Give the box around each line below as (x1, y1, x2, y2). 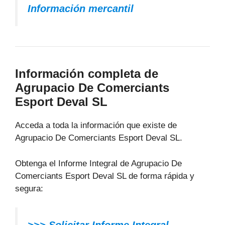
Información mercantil (28, 3, 134, 15)
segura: (15, 183, 43, 193)
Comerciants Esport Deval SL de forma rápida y (15, 171, 194, 181)
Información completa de (15, 67, 158, 81)
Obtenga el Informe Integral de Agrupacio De (15, 158, 182, 168)
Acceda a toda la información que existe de (15, 121, 177, 131)
